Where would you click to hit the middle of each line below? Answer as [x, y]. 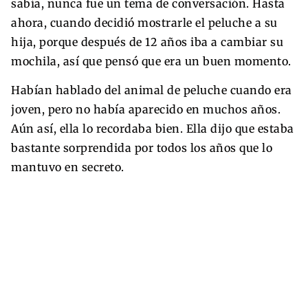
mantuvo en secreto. [68, 167]
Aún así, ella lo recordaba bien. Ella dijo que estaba [153, 128]
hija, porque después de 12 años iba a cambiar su [147, 42]
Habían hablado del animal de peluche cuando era [152, 90]
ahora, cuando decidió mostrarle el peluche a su [144, 22]
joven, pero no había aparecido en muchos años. [146, 109]
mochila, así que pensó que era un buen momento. [151, 61]
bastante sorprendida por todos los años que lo [142, 147]
